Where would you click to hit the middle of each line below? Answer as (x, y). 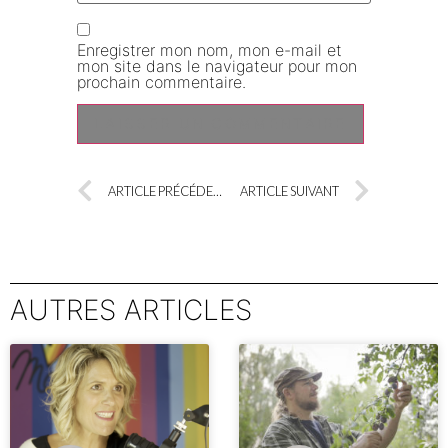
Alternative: (119, 172)
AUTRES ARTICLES (131, 309)
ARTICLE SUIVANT (289, 191)
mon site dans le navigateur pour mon (217, 66)
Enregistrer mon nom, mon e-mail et (210, 50)
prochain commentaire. (162, 82)
